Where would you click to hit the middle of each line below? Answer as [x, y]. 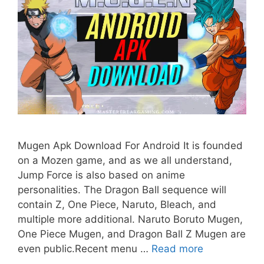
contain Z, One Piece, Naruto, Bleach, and [117, 205]
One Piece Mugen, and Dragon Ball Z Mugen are [132, 234]
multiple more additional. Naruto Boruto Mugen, [130, 220]
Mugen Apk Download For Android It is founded [130, 146]
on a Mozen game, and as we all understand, [125, 161]
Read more [177, 249]
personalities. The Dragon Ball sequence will [122, 190]
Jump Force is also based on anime [101, 175]
